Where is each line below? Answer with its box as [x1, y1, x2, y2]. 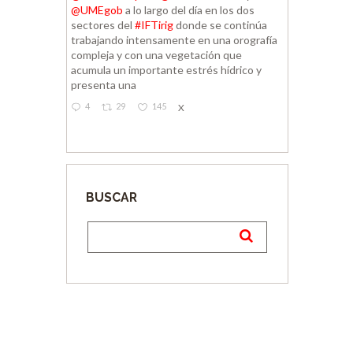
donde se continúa [173, 17, 267, 32]
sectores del [71, 17, 135, 32]
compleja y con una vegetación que [71, 47, 242, 61]
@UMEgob [71, 2, 123, 17]
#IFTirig [135, 17, 173, 32]
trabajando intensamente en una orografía [71, 32, 277, 46]
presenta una [71, 77, 136, 91]
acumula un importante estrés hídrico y [71, 62, 262, 76]
